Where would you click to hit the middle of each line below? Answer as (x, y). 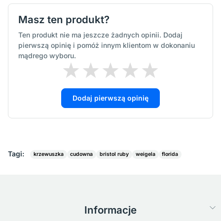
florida (170, 154)
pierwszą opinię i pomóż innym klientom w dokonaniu (107, 45)
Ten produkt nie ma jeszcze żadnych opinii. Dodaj (100, 35)
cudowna (82, 154)
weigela (145, 154)
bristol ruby (114, 154)
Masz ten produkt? (64, 19)
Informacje (110, 210)
